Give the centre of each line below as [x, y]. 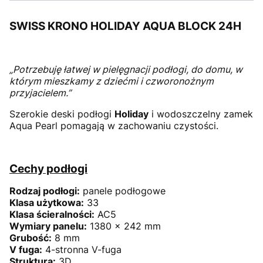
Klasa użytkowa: [47, 203]
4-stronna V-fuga [82, 249]
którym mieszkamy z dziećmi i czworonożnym [112, 81]
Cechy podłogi [48, 169]
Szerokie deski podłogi [62, 114]
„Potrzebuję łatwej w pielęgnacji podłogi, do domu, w [126, 69]
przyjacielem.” [40, 93]
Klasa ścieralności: [52, 214]
